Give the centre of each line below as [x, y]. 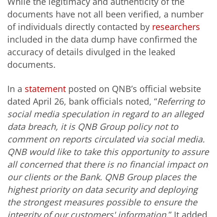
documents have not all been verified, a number [105, 14]
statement [45, 88]
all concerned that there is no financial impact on [108, 164]
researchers [176, 27]
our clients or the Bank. [55, 177]
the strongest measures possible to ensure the [102, 202]
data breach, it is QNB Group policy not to [93, 126]
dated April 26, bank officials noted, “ [82, 101]
